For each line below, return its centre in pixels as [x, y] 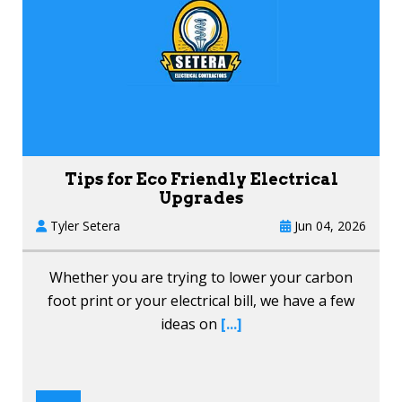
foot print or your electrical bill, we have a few [201, 300]
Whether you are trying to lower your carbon [201, 277]
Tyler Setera [83, 225]
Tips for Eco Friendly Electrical [201, 179]
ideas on [188, 323]
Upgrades [201, 197]
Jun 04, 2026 [328, 225]
